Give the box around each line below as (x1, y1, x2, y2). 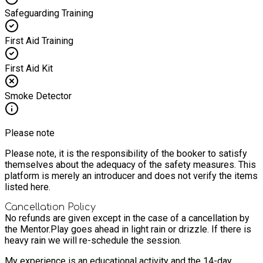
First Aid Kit (5, 62, 53, 74)
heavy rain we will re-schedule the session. (5, 234, 181, 246)
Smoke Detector (5, 90, 72, 102)
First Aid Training (5, 35, 73, 46)
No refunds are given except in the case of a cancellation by (5, 212, 249, 224)
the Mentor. (5, 223, 50, 235)
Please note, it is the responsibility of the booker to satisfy (5, 147, 247, 159)
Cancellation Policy (5, 201, 96, 213)
